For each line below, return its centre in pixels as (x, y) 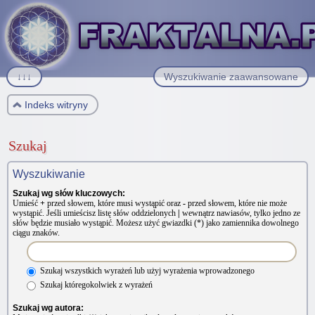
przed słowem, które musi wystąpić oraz (114, 203)
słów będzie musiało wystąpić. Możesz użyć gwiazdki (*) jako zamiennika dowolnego (156, 223)
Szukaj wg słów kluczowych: (69, 193)
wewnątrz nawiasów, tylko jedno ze (240, 213)
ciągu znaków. (36, 233)
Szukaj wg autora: (48, 308)
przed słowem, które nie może (236, 203)
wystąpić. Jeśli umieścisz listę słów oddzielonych (95, 213)
